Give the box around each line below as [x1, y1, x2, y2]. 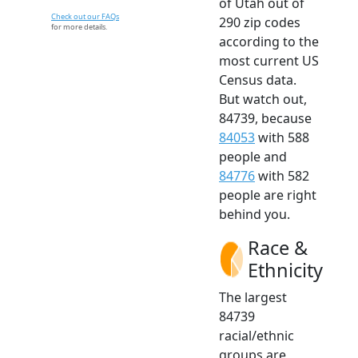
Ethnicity [248, 257, 323, 283]
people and [219, 147, 287, 165]
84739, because [219, 109, 312, 127]
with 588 [255, 128, 309, 146]
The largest [219, 288, 287, 306]
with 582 [255, 166, 309, 185]
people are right [219, 185, 316, 204]
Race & [248, 234, 308, 261]
